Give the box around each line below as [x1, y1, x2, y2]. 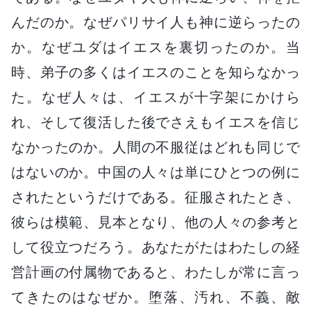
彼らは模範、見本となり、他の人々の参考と [11, 213, 300, 230]
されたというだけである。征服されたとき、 [11, 188, 300, 205]
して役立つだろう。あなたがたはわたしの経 [11, 238, 300, 255]
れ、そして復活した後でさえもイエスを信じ [11, 113, 300, 131]
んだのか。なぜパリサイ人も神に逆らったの [11, 13, 300, 31]
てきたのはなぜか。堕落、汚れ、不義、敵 [11, 288, 300, 305]
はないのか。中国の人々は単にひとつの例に [11, 163, 300, 180]
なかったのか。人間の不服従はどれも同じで [11, 138, 300, 155]
